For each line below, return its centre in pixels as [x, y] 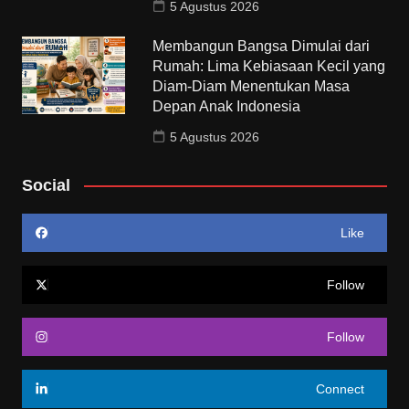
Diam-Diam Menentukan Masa [252, 86]
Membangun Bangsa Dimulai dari [262, 46]
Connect [341, 388]
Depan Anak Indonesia [227, 106]
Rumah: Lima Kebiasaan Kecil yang [269, 66]
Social [46, 185]
